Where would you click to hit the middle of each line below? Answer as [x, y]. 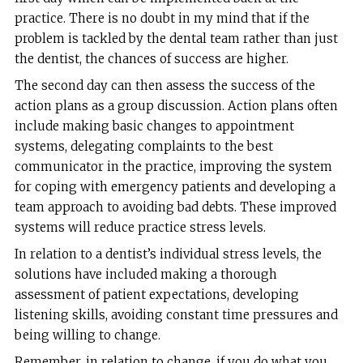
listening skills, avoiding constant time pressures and [176, 315]
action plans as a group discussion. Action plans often [176, 106]
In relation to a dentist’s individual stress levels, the [168, 254]
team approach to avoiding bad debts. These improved [175, 207]
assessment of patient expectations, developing [156, 295]
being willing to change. [87, 335]
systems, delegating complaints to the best [143, 147]
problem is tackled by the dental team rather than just [176, 38]
